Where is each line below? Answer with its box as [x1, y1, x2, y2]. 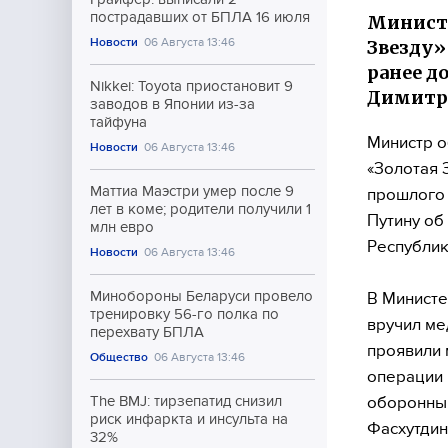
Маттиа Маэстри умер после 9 [90, 183, 294, 199]
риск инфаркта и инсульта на [90, 411, 288, 427]
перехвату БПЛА [90, 324, 204, 340]
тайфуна [90, 114, 147, 130]
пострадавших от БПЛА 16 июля [90, 9, 310, 25]
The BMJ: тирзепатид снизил [90, 393, 282, 409]
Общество [90, 350, 148, 364]
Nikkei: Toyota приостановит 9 [90, 78, 293, 94]
